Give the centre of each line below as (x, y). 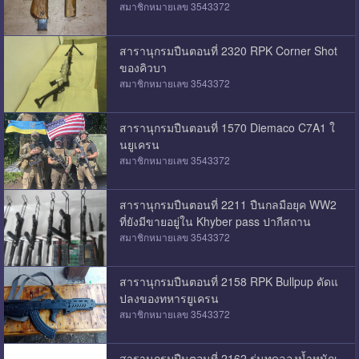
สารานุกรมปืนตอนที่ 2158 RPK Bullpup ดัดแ (228, 281)
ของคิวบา (143, 67)
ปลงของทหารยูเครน (169, 298)
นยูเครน (139, 144)
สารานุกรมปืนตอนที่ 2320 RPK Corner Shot (228, 50)
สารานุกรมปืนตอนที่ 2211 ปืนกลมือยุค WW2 (228, 204)
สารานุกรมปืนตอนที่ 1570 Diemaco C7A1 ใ (227, 127)
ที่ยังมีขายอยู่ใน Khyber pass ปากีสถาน (215, 221)
